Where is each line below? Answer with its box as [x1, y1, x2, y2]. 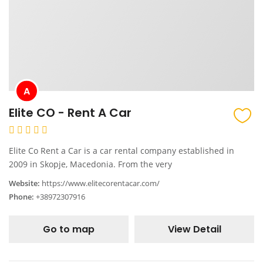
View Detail [167, 222, 221, 237]
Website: [9, 178, 40, 189]
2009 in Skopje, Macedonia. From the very [9, 159, 172, 170]
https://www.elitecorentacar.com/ [42, 178, 160, 189]
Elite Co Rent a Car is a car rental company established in [9, 145, 234, 157]
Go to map [43, 222, 95, 237]
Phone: [9, 191, 34, 203]
